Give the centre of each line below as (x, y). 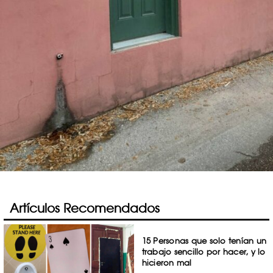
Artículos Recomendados (85, 208)
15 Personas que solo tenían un (204, 241)
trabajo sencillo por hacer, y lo (204, 252)
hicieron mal (167, 263)
